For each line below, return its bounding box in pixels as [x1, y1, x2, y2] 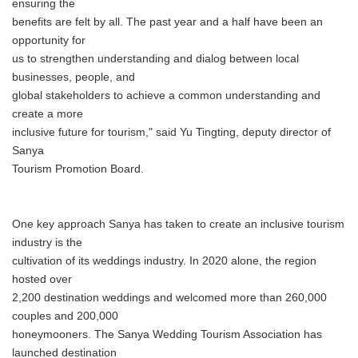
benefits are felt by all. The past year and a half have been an [12, 16, 323, 28]
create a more [12, 108, 83, 120]
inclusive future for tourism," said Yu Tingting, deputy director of [12, 126, 331, 138]
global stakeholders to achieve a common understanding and [12, 89, 320, 101]
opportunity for [12, 34, 86, 46]
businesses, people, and [12, 71, 135, 83]
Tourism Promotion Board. [12, 163, 144, 175]
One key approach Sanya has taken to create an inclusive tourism [12, 218, 344, 230]
